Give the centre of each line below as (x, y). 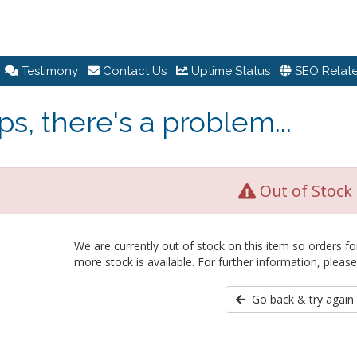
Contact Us (133, 71)
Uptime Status (229, 71)
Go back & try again (300, 299)
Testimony (48, 71)
